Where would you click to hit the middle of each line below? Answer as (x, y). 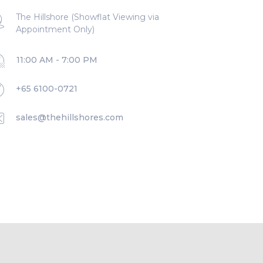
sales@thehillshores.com (70, 118)
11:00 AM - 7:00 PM (57, 60)
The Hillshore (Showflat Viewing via (87, 17)
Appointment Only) (55, 30)
